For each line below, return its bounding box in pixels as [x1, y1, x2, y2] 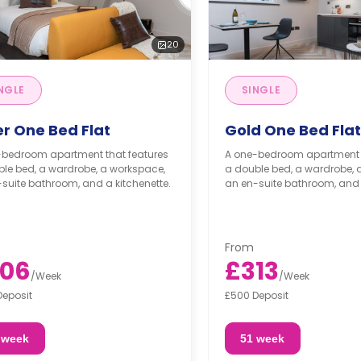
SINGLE [241, 83, 281, 97]
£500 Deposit [224, 288, 288, 302]
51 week [240, 331, 285, 345]
